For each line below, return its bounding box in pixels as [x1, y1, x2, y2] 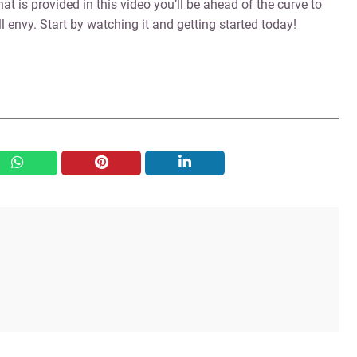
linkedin [178, 155, 223, 171]
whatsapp [11, 155, 68, 171]
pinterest [94, 155, 143, 171]
